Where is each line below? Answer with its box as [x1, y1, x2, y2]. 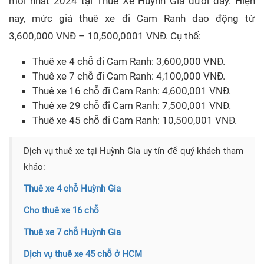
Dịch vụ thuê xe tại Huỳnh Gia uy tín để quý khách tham [24, 146, 243, 157]
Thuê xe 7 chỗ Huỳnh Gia [24, 227, 121, 238]
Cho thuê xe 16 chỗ [24, 205, 99, 216]
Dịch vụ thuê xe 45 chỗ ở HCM [24, 249, 142, 260]
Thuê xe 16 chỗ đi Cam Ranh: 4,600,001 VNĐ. [32, 85, 231, 97]
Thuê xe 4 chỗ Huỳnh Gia [24, 183, 121, 194]
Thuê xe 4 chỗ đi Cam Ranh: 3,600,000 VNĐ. [32, 55, 225, 68]
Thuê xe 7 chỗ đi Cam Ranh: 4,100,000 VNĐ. [32, 70, 225, 82]
